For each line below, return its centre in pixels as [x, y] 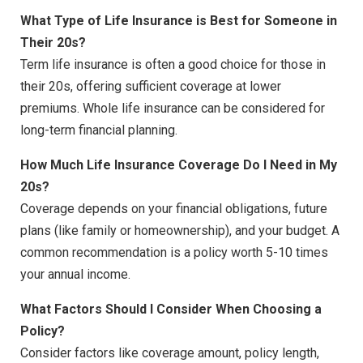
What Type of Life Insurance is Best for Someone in [179, 21]
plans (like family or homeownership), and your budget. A [180, 231]
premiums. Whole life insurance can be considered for [173, 109]
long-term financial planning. [99, 130]
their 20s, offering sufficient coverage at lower [151, 87]
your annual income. [75, 275]
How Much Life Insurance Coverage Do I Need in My [179, 165]
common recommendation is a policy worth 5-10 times [174, 253]
